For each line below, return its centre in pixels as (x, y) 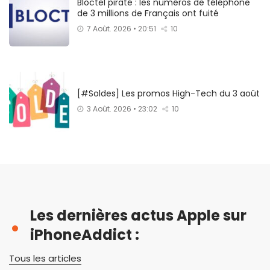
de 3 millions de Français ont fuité (148, 13)
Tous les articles (45, 258)
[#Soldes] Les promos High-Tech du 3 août (168, 93)
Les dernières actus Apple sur (138, 215)
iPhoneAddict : (85, 234)
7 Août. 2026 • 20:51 (121, 28)
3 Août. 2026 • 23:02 (122, 108)
